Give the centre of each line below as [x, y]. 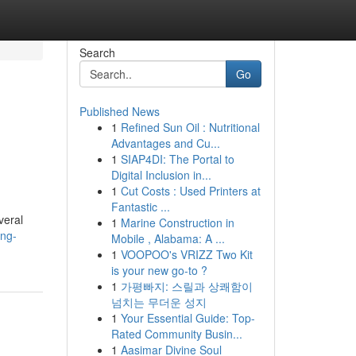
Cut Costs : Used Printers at [190, 191]
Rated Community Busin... [176, 334]
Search [97, 52]
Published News [119, 111]
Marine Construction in [177, 222]
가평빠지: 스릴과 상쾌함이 [186, 286]
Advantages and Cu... [165, 143]
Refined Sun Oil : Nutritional [190, 127]
